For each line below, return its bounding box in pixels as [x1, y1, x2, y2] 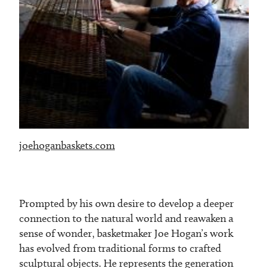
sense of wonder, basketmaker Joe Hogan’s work [19, 226, 233, 240]
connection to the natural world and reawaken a [19, 211, 233, 225]
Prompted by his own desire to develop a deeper [19, 196, 234, 210]
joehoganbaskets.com [19, 138, 115, 152]
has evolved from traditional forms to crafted [19, 241, 221, 255]
